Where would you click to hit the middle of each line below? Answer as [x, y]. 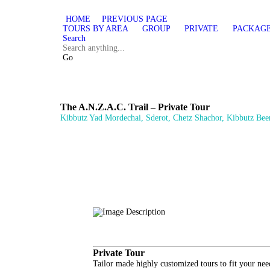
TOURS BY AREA [96, 29]
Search [74, 38]
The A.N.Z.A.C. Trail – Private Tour [135, 107]
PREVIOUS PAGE [134, 19]
